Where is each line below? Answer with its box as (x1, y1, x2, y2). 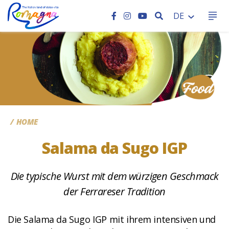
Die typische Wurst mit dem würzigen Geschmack (10, 169, 219, 184)
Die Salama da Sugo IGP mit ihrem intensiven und (8, 213, 216, 226)
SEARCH (162, 10, 193, 21)
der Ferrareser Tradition (63, 185, 166, 199)
